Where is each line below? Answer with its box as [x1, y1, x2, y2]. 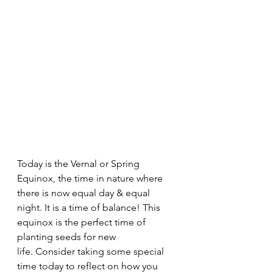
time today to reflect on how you [17, 260, 160, 272]
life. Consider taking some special [17, 245, 166, 257]
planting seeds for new [17, 230, 118, 243]
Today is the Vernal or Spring [17, 157, 142, 169]
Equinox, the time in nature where [17, 172, 165, 184]
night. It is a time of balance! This [17, 201, 163, 213]
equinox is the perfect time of [17, 216, 148, 228]
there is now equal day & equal [17, 186, 152, 199]
